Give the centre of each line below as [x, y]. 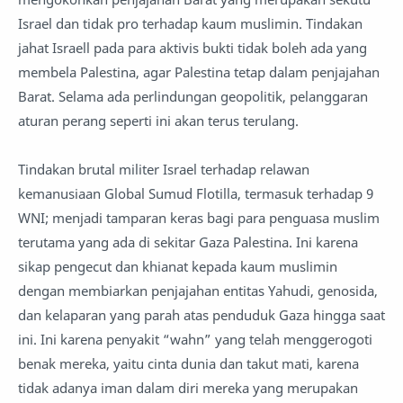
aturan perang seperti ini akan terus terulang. [158, 121]
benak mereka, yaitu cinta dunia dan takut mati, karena [188, 363]
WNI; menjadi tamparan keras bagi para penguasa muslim [199, 218]
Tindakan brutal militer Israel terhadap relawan [164, 169]
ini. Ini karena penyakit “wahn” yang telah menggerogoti [195, 339]
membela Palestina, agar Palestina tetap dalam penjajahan [199, 72]
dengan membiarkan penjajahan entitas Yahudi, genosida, [198, 291]
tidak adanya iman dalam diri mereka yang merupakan [188, 388]
